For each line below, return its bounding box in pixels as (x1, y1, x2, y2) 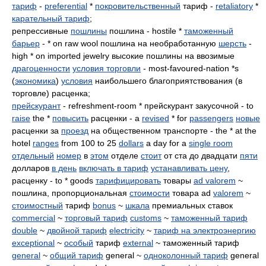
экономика (15, 76, 56, 85)
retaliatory (216, 1, 253, 11)
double (12, 226, 37, 235)
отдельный (12, 151, 54, 160)
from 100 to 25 (59, 138, 119, 148)
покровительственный (95, 1, 180, 11)
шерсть (218, 39, 246, 48)
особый (64, 238, 93, 248)
